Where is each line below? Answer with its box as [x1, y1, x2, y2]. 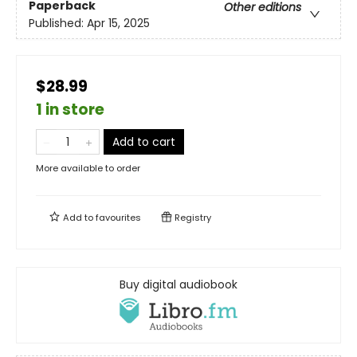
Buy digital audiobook [120, 276, 237, 292]
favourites [96, 210, 141, 224]
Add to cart [112, 133, 175, 150]
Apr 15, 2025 [87, 15, 150, 32]
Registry [172, 210, 211, 224]
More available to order [36, 161, 140, 175]
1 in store [36, 98, 104, 120]
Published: [29, 15, 87, 32]
